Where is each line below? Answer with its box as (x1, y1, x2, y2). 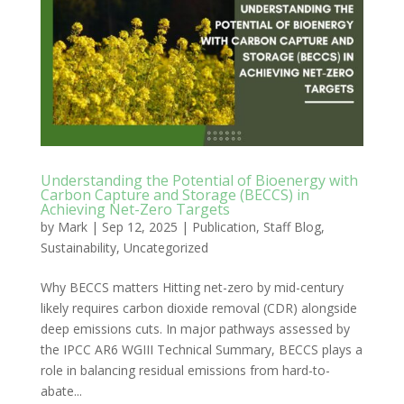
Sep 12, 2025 (101, 218, 178, 236)
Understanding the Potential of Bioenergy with (40, 170, 358, 191)
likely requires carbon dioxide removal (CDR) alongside (40, 299, 357, 317)
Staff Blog (262, 218, 321, 236)
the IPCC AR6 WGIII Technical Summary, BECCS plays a (40, 341, 363, 359)
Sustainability (40, 239, 116, 257)
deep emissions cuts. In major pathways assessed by (40, 320, 350, 338)
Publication (191, 218, 256, 236)
